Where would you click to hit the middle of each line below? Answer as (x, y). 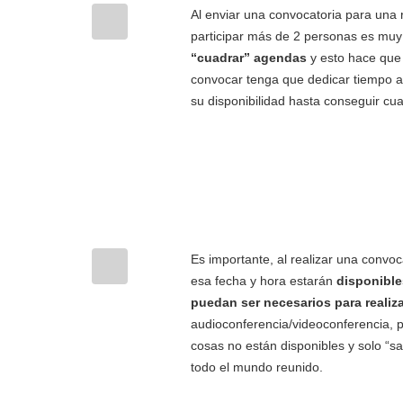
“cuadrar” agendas (249, 58)
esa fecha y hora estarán (264, 281)
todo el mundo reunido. (257, 367)
